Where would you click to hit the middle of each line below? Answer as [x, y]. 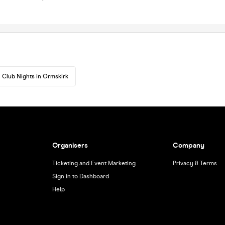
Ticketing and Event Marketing [94, 163]
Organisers [70, 145]
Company [189, 145]
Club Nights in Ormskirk [35, 76]
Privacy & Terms [195, 163]
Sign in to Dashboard [80, 176]
